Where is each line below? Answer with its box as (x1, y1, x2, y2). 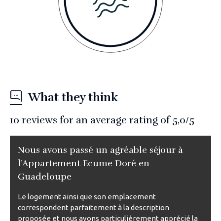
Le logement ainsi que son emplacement (18, 192, 156, 201)
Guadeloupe (18, 171, 72, 182)
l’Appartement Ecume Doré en (18, 157, 149, 169)
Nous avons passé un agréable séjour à (18, 144, 183, 155)
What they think (28, 89, 118, 105)
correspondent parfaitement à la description (18, 203, 169, 212)
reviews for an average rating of (19, 113, 172, 126)
